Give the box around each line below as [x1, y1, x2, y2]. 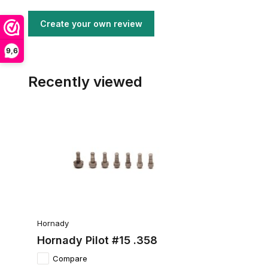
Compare [53, 253, 87, 263]
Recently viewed [28, 73, 142, 90]
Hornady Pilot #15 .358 [37, 233, 157, 246]
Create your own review [40, 19, 142, 29]
